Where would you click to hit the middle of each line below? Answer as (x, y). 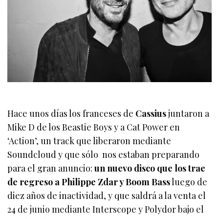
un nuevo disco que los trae (150, 168)
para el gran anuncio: (51, 168)
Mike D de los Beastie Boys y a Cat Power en (94, 127)
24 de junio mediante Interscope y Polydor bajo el (106, 209)
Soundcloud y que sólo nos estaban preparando (104, 154)
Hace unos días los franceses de (72, 113)
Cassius (151, 113)
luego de (189, 182)
